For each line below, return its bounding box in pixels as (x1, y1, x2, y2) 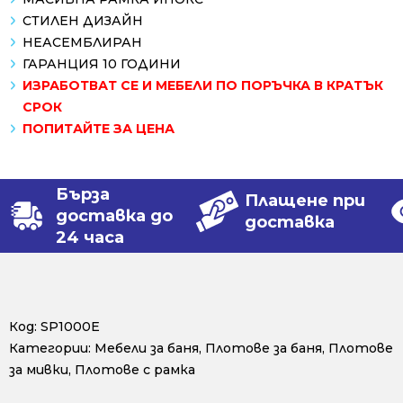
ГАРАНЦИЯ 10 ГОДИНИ (22, 56, 181, 73)
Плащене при (245, 191, 365, 211)
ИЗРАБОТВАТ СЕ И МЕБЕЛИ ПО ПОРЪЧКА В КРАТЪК (22, 77, 383, 94)
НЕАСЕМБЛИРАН (22, 34, 142, 51)
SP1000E (40, 318, 100, 336)
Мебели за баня (94, 340, 199, 357)
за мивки (9, 362, 68, 379)
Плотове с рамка (75, 362, 195, 379)
